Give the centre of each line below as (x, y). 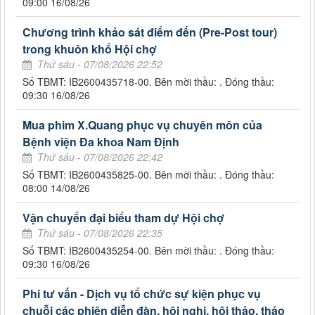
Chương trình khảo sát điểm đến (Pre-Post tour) (150, 32)
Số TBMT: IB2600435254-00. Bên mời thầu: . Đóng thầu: (148, 250)
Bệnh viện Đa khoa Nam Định (101, 141)
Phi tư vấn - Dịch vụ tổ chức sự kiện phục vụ (142, 293)
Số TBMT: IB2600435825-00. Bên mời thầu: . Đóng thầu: (148, 174)
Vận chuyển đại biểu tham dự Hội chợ (123, 217)
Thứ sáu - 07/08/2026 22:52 (100, 64)
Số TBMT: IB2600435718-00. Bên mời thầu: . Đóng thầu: (148, 81)
